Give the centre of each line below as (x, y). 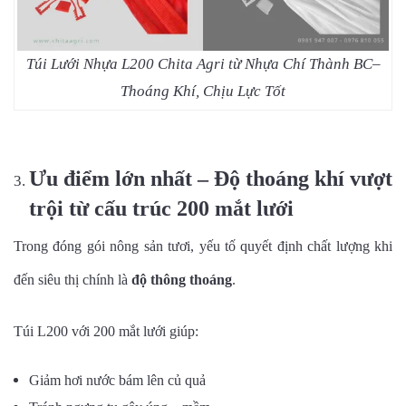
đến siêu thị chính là (72, 280)
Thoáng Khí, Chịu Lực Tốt (203, 92)
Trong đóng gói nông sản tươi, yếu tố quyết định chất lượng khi (203, 246)
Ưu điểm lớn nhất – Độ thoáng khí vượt (211, 179)
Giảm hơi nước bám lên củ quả (117, 381)
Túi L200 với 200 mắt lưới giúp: (106, 332)
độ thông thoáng (182, 280)
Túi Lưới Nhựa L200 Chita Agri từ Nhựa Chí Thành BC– (203, 64)
